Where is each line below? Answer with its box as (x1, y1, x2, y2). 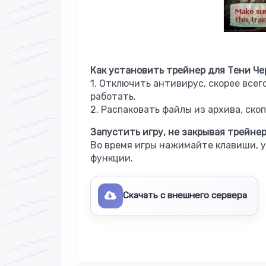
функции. (90, 152, 133, 164)
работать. (90, 90, 136, 102)
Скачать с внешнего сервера (123, 190, 247, 201)
